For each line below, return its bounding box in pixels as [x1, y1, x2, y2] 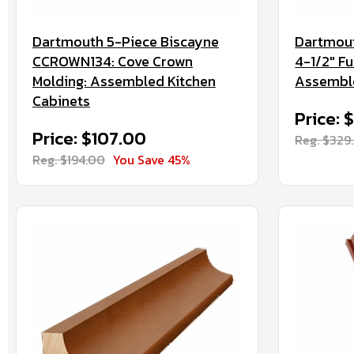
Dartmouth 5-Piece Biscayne [32, 31, 219, 52]
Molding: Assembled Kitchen [32, 70, 216, 92]
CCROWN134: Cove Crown [32, 51, 193, 72]
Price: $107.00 [32, 126, 146, 152]
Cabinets [32, 90, 90, 111]
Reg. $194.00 [32, 150, 105, 169]
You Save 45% [113, 150, 190, 169]
